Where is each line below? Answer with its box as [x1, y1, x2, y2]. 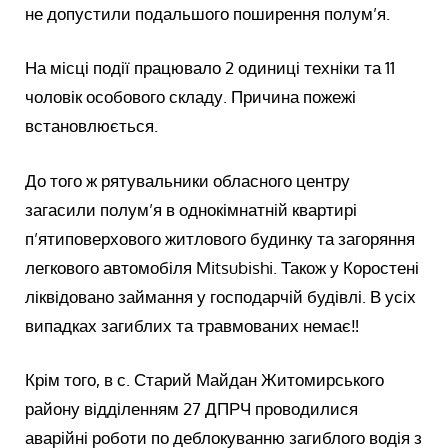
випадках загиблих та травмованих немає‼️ [25, 314, 361, 336]
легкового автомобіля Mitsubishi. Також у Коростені [25, 256, 420, 278]
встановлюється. [25, 115, 159, 137]
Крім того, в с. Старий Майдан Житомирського [25, 368, 385, 390]
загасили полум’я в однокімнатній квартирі [25, 198, 358, 220]
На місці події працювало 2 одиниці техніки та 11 [25, 57, 396, 79]
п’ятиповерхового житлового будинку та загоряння [25, 227, 416, 249]
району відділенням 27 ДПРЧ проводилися [25, 397, 359, 419]
